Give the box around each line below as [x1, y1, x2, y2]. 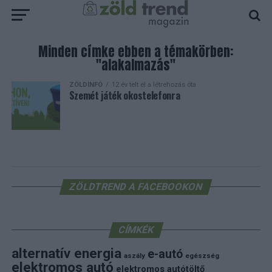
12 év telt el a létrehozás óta [111, 81, 196, 89]
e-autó [147, 247, 183, 261]
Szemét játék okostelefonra [69, 88, 180, 103]
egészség [185, 252, 219, 260]
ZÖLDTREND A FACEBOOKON [68, 181, 205, 192]
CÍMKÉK [117, 224, 155, 236]
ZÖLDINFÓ [69, 81, 103, 89]
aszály [123, 251, 145, 260]
